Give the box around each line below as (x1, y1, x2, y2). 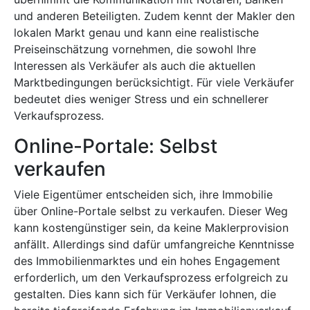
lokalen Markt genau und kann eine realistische (14, 26, 259, 39)
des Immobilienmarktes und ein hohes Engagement (14, 254, 280, 268)
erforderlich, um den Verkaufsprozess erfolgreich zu (14, 271, 288, 284)
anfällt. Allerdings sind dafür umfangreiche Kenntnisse (14, 237, 294, 251)
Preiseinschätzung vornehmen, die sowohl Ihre (14, 42, 256, 56)
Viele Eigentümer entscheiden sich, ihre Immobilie (14, 188, 273, 201)
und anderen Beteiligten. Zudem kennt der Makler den (14, 9, 295, 23)
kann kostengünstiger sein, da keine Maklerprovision (14, 221, 289, 235)
